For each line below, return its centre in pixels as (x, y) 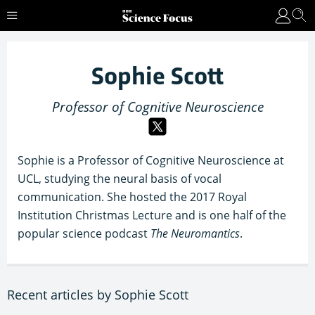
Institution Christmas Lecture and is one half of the (152, 215)
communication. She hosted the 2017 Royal (132, 197)
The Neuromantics (195, 233)
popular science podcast (84, 233)
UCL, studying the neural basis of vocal (120, 179)
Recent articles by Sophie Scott (98, 295)
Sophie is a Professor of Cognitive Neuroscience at (151, 160)
